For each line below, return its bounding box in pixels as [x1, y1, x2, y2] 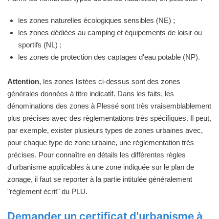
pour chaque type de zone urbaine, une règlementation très [7, 138, 194, 147]
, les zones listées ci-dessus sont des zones [39, 77, 180, 86]
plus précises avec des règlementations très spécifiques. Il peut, [7, 114, 211, 122]
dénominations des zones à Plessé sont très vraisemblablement [7, 102, 211, 110]
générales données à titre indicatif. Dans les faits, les [7, 89, 174, 98]
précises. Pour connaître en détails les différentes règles [7, 151, 186, 159]
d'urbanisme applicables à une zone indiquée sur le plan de [7, 163, 194, 171]
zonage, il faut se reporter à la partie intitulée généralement [7, 175, 192, 183]
